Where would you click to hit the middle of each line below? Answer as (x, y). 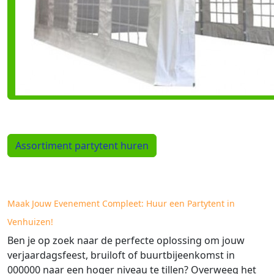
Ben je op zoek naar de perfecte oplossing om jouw (126, 241)
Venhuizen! (31, 222)
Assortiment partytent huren (82, 146)
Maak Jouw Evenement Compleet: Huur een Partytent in (121, 204)
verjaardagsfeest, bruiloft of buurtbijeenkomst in (121, 255)
